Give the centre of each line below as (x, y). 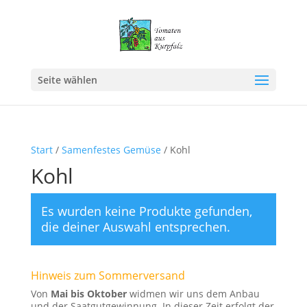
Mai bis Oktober (88, 294)
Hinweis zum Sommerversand (108, 275)
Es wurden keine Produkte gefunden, (146, 211)
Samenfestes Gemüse (111, 150)
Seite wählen (67, 80)
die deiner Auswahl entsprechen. (135, 227)
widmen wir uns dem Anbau (193, 294)
